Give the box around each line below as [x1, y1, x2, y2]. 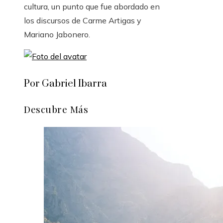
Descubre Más [24, 103, 88, 116]
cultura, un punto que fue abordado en [24, 1, 160, 12]
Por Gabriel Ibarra [24, 78, 107, 91]
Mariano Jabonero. [24, 29, 90, 40]
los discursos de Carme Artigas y [24, 15, 141, 26]
